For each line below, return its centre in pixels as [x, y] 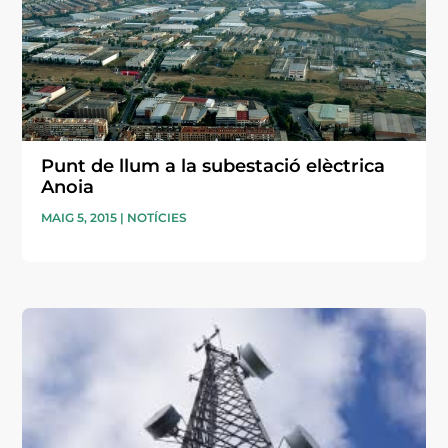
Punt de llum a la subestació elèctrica [213, 165]
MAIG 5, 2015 [79, 217]
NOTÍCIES [157, 217]
